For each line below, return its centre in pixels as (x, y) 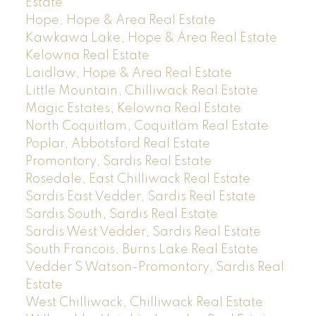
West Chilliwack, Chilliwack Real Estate (144, 303)
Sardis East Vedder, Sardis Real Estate (140, 197)
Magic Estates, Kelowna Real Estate (133, 109)
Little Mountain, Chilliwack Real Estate (141, 91)
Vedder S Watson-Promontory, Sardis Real (154, 268)
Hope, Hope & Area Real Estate (120, 21)
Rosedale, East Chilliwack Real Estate (138, 180)
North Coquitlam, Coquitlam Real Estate (147, 127)
